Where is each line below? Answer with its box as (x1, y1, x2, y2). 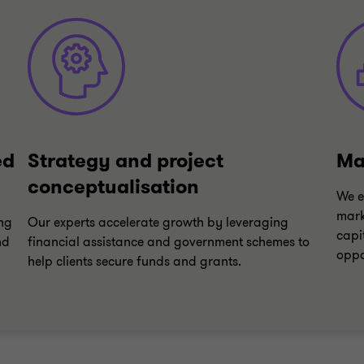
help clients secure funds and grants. (28, 253, 241, 271)
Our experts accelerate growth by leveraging (28, 214, 288, 232)
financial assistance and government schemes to (28, 233, 310, 251)
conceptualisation (28, 174, 199, 200)
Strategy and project (28, 148, 223, 174)
